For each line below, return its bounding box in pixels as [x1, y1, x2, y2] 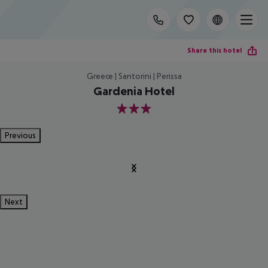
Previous [5, 130, 36, 140]
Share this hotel [187, 45, 242, 54]
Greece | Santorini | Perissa [86, 71, 182, 81]
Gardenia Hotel [93, 84, 175, 98]
